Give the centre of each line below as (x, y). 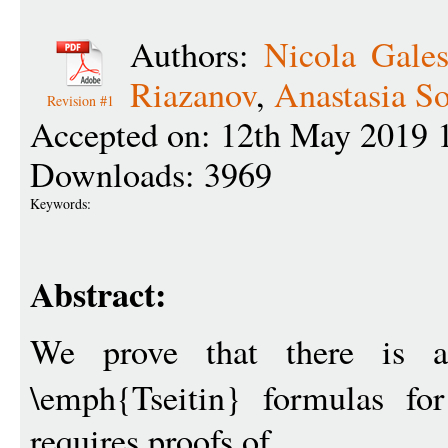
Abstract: (98, 294)
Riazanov (193, 94)
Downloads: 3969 (151, 174)
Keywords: (63, 203)
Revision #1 (80, 100)
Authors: (197, 54)
